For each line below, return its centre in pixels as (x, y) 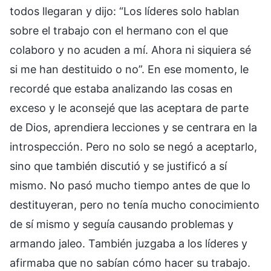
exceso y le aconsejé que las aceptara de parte (129, 108)
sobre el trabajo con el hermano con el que (119, 30)
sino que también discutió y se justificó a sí (118, 166)
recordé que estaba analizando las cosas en (121, 88)
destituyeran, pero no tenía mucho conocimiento (135, 204)
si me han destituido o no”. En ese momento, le (129, 69)
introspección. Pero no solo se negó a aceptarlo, (133, 146)
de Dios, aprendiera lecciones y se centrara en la (133, 127)
